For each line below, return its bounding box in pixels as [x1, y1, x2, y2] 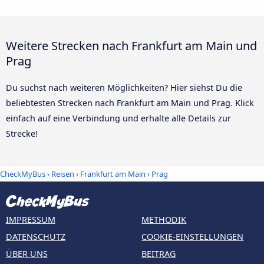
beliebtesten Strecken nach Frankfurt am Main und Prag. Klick [6, 97, 254, 108]
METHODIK [141, 213, 187, 225]
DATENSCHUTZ [5, 230, 65, 242]
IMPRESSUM [5, 213, 55, 225]
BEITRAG [141, 247, 176, 259]
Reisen [51, 169, 74, 180]
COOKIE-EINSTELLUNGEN [141, 230, 244, 242]
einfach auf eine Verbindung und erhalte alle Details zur [6, 112, 231, 124]
